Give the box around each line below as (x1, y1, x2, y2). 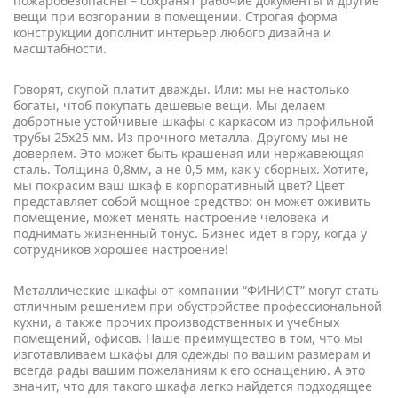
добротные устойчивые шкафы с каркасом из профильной (13, 113, 374, 130)
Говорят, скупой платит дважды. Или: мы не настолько (13, 81, 349, 98)
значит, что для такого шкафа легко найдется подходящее (13, 378, 372, 394)
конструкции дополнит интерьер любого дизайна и (13, 24, 331, 41)
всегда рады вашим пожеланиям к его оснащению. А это (13, 362, 365, 378)
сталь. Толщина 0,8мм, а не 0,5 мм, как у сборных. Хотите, (13, 161, 369, 178)
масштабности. (13, 40, 107, 57)
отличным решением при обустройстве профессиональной (13, 298, 382, 314)
